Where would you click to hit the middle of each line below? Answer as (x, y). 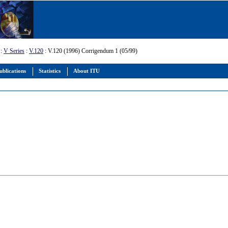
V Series (14, 51)
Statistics (50, 71)
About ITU (87, 71)
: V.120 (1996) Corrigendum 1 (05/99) (90, 51)
